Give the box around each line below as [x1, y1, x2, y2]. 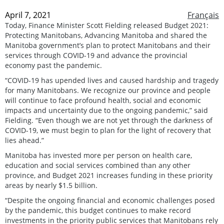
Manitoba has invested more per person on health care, [5, 150, 192, 160]
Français [187, 9, 219, 20]
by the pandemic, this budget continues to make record [5, 205, 191, 215]
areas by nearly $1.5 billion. [5, 180, 97, 190]
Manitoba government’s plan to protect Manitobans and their [5, 40, 210, 50]
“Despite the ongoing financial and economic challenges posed [5, 195, 215, 205]
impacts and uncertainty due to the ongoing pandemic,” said [5, 105, 208, 115]
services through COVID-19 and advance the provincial [5, 50, 187, 60]
